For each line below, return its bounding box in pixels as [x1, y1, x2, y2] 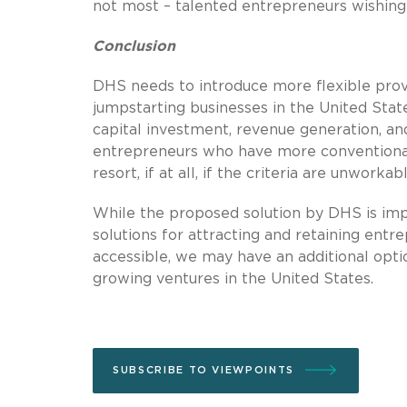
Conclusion [93, 38, 175, 54]
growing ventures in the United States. [93, 271, 373, 286]
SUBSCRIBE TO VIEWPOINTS [113, 364, 294, 375]
